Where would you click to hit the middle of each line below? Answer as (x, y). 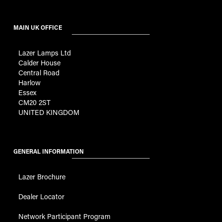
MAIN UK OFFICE (37, 28)
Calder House (39, 63)
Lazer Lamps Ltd (44, 53)
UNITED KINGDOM (49, 112)
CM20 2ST (34, 103)
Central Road (39, 73)
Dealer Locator (41, 197)
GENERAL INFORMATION (48, 151)
